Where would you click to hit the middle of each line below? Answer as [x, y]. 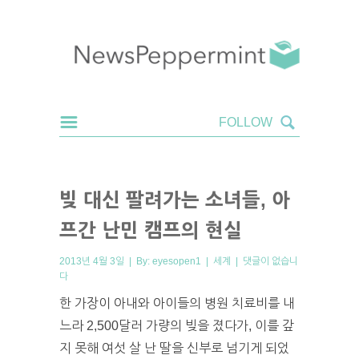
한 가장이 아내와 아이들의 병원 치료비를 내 [177, 303]
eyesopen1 [177, 261]
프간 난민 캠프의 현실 [151, 230]
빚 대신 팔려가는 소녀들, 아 [175, 200]
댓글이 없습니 [270, 261]
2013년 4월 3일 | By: [106, 261]
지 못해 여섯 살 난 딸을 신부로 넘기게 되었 [174, 348]
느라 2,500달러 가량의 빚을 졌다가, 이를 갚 [177, 325]
